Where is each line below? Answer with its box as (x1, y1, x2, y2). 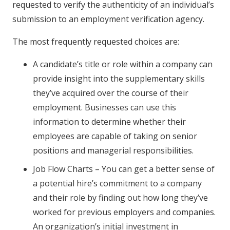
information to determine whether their (33, 116, 186, 127)
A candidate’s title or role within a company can (33, 58, 213, 70)
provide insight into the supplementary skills (33, 72, 205, 84)
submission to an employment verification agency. (12, 13, 204, 25)
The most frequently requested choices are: (12, 35, 179, 47)
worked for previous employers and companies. (33, 206, 216, 218)
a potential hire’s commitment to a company (33, 177, 202, 189)
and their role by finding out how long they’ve (33, 191, 208, 203)
